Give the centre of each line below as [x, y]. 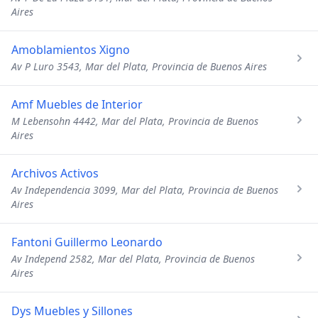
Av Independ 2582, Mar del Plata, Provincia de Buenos [133, 259]
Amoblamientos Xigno [71, 50]
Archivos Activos [55, 173]
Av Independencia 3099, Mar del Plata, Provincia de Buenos [145, 190]
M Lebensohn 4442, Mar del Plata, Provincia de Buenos [135, 121]
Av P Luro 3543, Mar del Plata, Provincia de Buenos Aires [139, 66]
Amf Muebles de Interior [77, 104]
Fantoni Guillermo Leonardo [87, 242]
